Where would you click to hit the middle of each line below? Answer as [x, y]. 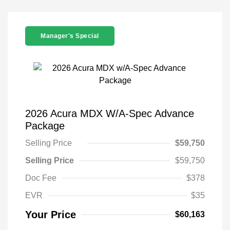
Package [45, 126]
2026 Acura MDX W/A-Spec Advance [110, 114]
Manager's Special [70, 36]
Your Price [51, 215]
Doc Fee [41, 178]
